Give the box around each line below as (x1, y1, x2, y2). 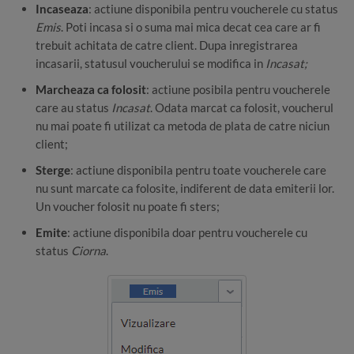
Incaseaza (36, 2, 88, 17)
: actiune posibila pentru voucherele (146, 82, 330, 97)
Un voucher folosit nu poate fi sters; (36, 199, 220, 214)
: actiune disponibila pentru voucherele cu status (88, 2, 338, 17)
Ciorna (71, 243, 106, 258)
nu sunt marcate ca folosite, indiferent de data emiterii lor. (36, 181, 334, 196)
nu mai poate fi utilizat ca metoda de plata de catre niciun (36, 119, 330, 134)
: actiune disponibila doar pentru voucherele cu (67, 225, 307, 240)
